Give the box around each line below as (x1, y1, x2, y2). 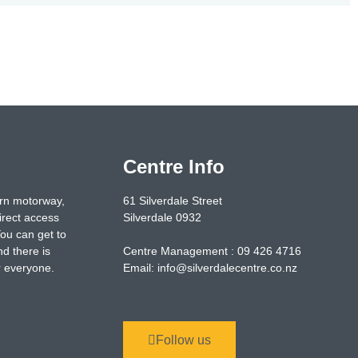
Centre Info (122, 156, 225, 177)
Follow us (155, 333, 211, 347)
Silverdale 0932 (122, 211, 201, 224)
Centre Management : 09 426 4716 (122, 245, 301, 257)
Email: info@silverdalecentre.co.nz (122, 261, 297, 274)
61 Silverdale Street (122, 194, 222, 207)
